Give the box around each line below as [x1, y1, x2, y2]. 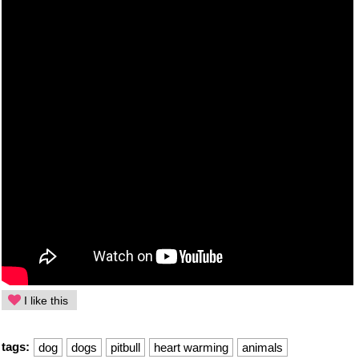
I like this [21, 294, 69, 308]
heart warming [154, 341, 229, 355]
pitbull [111, 341, 141, 355]
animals [242, 341, 284, 355]
